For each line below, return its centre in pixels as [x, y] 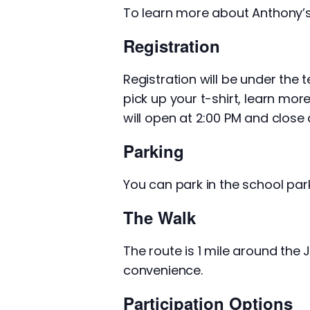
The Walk [159, 217]
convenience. [163, 270]
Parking [154, 151]
